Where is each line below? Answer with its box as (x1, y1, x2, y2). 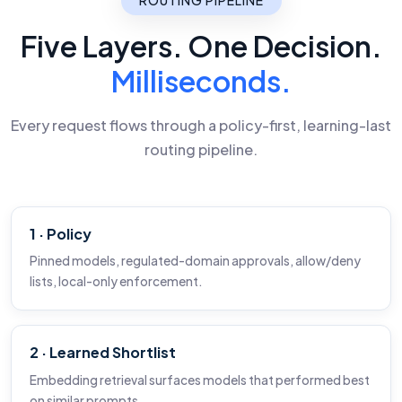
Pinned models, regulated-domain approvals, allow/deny (30, 253, 361, 269)
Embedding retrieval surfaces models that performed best (30, 371, 370, 388)
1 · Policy (30, 223, 92, 243)
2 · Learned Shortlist (30, 343, 176, 363)
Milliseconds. (111, 62, 291, 99)
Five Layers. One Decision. (21, 27, 381, 64)
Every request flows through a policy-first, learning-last (11, 115, 391, 135)
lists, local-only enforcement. (30, 274, 203, 290)
